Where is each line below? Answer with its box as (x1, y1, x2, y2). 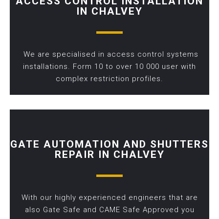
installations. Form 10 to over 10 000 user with (23, 62, 196, 71)
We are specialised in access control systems (21, 50, 198, 59)
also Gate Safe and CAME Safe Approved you (24, 205, 195, 215)
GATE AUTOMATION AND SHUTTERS (10, 138, 209, 151)
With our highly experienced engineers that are (21, 193, 198, 202)
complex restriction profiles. (56, 74, 163, 84)
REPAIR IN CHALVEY (54, 149, 165, 161)
